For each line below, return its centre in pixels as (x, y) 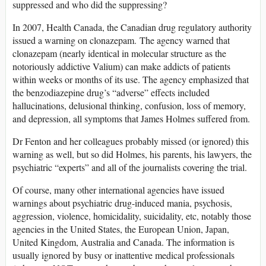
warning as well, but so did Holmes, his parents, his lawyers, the (132, 154)
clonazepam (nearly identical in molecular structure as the (119, 53)
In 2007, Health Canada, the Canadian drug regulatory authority (132, 27)
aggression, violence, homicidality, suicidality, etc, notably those (132, 216)
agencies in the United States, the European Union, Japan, (121, 229)
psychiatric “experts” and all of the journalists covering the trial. (130, 167)
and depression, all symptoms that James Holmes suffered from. (131, 118)
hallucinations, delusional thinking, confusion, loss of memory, (129, 105)
